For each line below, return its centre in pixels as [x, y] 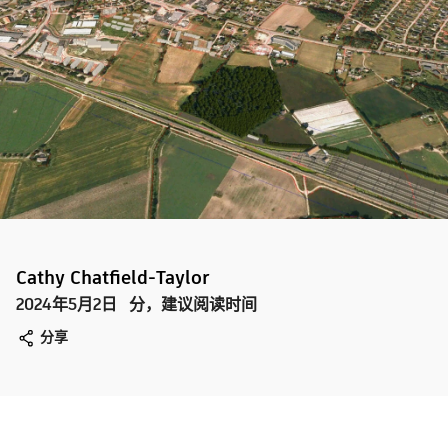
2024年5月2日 [66, 304]
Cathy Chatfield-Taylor [113, 277]
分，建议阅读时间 [193, 304]
